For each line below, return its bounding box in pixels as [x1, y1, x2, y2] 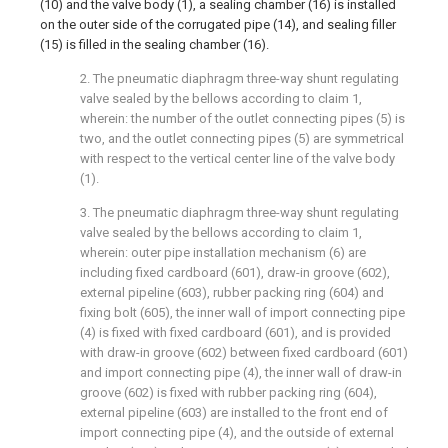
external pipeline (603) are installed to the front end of [80, 405, 388, 420]
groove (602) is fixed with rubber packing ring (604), [80, 385, 377, 400]
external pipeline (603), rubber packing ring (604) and [80, 285, 384, 300]
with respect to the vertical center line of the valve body [80, 151, 395, 166]
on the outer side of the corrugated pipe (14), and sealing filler [40, 17, 396, 32]
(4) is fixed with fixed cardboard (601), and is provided [80, 325, 391, 340]
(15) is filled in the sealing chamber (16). [40, 37, 269, 52]
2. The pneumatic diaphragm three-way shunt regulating [80, 71, 399, 86]
